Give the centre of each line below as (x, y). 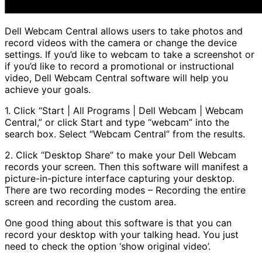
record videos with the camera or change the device (121, 42)
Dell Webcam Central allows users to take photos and (124, 31)
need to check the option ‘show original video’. (108, 246)
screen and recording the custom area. (90, 201)
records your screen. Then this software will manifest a (126, 166)
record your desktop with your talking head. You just (122, 234)
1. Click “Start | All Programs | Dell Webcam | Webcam (124, 110)
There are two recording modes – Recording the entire (125, 190)
